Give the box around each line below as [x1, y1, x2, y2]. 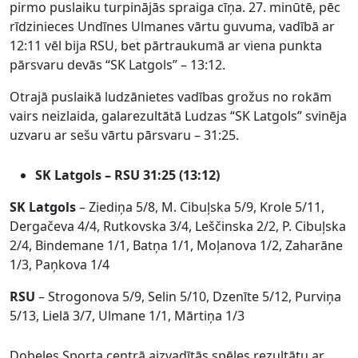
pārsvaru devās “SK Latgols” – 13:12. [10, 55, 225, 74]
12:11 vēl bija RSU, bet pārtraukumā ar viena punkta [10, 36, 322, 54]
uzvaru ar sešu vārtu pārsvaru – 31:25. [10, 125, 239, 144]
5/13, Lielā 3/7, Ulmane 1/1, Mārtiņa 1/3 [10, 306, 245, 324]
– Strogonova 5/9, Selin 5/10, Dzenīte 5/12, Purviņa [35, 287, 341, 305]
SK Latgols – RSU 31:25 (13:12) [35, 165, 220, 184]
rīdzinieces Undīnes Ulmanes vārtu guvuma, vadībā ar [10, 17, 335, 35]
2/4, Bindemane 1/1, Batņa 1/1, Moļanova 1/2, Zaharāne [10, 236, 343, 254]
